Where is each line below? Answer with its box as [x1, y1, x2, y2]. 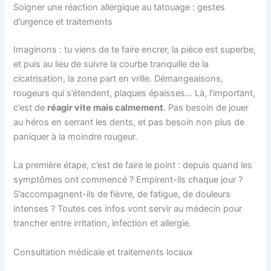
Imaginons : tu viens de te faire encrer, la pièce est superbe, [13, 44, 256, 55]
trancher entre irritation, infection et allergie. [13, 218, 192, 229]
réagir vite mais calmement [47, 102, 164, 113]
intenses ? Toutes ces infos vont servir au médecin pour [13, 203, 243, 215]
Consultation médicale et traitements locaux [13, 246, 194, 258]
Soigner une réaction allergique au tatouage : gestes [13, 2, 226, 13]
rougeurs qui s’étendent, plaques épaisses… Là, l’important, [13, 87, 256, 99]
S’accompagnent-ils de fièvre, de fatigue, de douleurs [13, 189, 231, 200]
